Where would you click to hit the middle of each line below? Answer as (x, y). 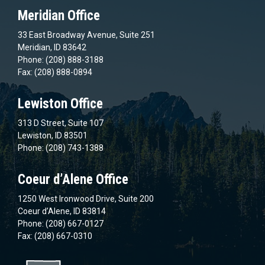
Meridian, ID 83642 (52, 47)
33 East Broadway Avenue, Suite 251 (86, 35)
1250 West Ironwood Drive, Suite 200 (86, 198)
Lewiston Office (60, 104)
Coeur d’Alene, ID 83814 (62, 211)
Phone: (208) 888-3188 (61, 59)
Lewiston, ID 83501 (53, 135)
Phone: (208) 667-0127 (61, 223)
